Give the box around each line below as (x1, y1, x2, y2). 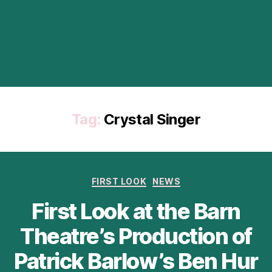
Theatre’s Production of (20, 223, 252, 250)
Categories (135, 172, 189, 185)
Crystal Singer (103, 110, 200, 128)
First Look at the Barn (32, 198, 240, 225)
